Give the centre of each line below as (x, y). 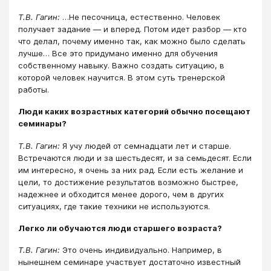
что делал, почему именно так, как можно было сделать (132, 41)
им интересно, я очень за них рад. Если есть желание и (131, 170)
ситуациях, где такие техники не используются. (114, 206)
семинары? (42, 124)
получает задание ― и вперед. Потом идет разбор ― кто (132, 29)
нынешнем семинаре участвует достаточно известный (129, 262)
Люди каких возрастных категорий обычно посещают (134, 112)
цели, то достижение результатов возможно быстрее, (128, 182)
